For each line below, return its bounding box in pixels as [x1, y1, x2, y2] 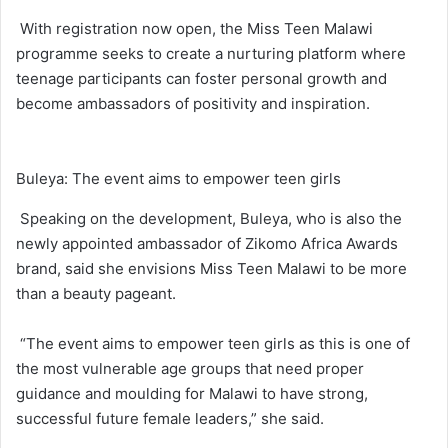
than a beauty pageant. [16, 283, 176, 303]
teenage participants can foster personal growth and [16, 68, 387, 88]
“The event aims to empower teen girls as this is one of [16, 333, 410, 353]
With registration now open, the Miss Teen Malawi [16, 18, 373, 38]
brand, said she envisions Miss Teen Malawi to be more [16, 258, 407, 278]
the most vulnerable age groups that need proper [16, 358, 364, 378]
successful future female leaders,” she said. [16, 408, 324, 428]
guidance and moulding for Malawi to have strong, [16, 383, 368, 403]
